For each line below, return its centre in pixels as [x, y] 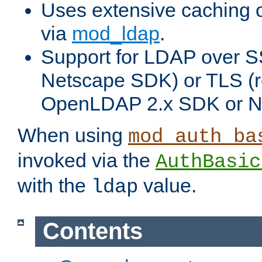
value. [167, 186]
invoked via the [87, 161]
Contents [92, 231]
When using [73, 135]
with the [54, 186]
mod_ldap [116, 34]
